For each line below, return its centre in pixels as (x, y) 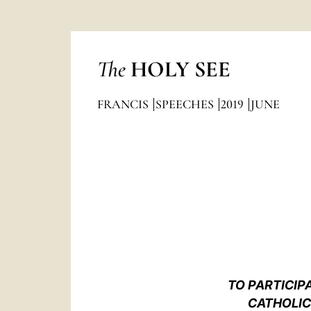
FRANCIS (124, 104)
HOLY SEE (180, 69)
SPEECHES (186, 104)
